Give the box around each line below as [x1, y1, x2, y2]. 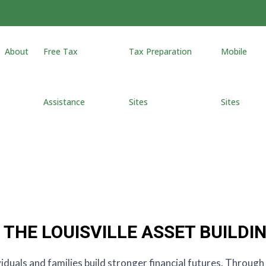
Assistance [43, 96, 85, 107]
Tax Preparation [129, 46, 192, 57]
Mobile [220, 46, 247, 57]
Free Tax [43, 46, 78, 57]
